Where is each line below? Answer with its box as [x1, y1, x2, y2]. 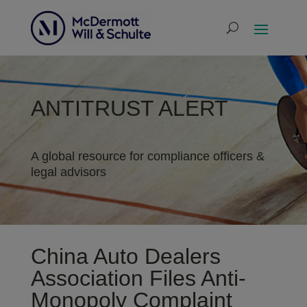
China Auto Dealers [30, 244, 221, 269]
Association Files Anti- [30, 266, 246, 291]
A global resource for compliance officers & [30, 149, 265, 163]
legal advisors [30, 165, 106, 179]
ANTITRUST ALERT [30, 96, 228, 121]
